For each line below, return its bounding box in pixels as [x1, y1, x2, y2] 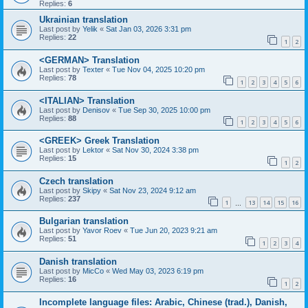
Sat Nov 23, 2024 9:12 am [109, 186, 196, 195]
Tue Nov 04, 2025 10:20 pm [112, 65, 205, 74]
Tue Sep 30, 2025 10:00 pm [118, 105, 210, 114]
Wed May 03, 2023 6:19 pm [112, 267, 203, 276]
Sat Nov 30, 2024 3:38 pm [112, 146, 199, 155]
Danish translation [39, 256, 117, 267]
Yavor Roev [82, 226, 122, 235]
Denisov [82, 105, 110, 114]
